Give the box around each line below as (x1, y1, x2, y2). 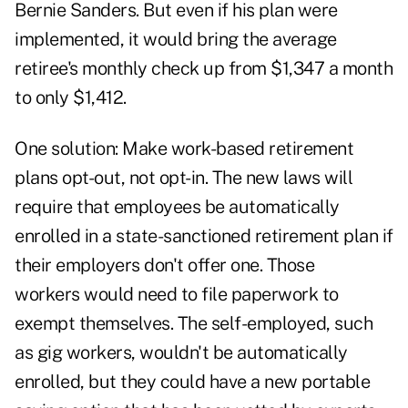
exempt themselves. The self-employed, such (15, 312, 372, 335)
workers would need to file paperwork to (15, 283, 339, 306)
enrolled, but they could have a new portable (15, 371, 370, 393)
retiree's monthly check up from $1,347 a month (15, 57, 393, 80)
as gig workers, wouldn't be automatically (15, 342, 348, 364)
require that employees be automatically (15, 196, 340, 219)
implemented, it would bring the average (15, 28, 337, 51)
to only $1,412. (15, 87, 127, 109)
